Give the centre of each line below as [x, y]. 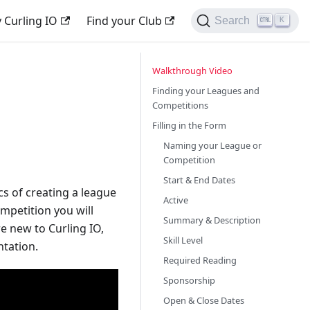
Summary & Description [212, 220]
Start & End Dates [199, 180]
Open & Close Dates [204, 300]
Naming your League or [212, 145]
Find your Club [125, 21]
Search [232, 20]
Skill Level [183, 240]
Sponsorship [189, 280]
